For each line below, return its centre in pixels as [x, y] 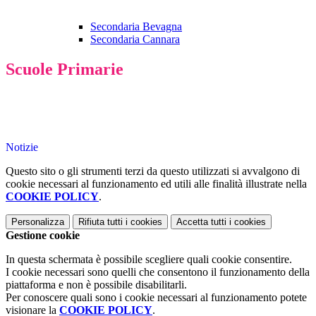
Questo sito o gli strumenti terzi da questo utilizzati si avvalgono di [153, 171]
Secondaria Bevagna [136, 27]
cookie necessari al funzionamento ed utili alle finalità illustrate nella [156, 184]
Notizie [22, 147]
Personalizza [38, 222]
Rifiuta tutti [101, 222]
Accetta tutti [201, 222]
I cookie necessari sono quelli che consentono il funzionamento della [158, 272]
